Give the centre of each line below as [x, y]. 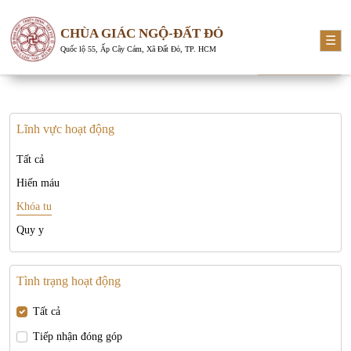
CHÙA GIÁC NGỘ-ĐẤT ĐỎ [142, 33]
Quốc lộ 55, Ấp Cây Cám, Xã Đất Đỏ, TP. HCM [138, 49]
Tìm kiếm [307, 58]
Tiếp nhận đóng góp [78, 337]
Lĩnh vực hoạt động [65, 129]
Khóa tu [34, 206]
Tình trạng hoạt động [69, 281]
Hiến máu [38, 183]
